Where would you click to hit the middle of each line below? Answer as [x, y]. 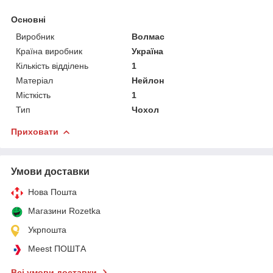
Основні [28, 19]
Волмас [148, 36]
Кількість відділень [52, 66]
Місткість [33, 95]
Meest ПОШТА [57, 248]
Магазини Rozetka [64, 211]
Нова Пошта [52, 192]
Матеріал [34, 80]
